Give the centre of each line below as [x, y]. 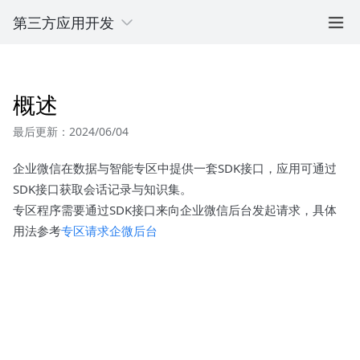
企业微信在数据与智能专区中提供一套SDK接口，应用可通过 [175, 168]
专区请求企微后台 [109, 231]
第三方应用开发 [63, 22]
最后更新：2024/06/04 [71, 131]
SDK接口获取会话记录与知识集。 [102, 189]
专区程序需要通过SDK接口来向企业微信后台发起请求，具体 [175, 210]
